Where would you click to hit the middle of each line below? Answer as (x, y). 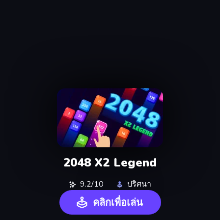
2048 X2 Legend (110, 162)
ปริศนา (139, 184)
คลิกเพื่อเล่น (118, 203)
